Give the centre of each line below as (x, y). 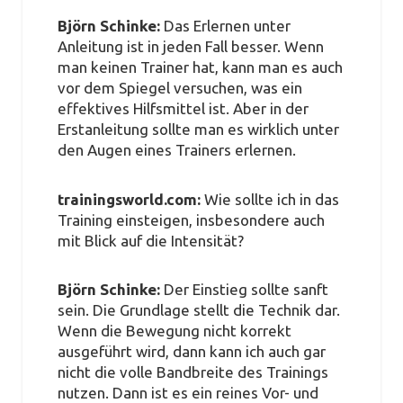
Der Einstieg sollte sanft (246, 290)
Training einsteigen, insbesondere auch (191, 219)
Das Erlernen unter (227, 26)
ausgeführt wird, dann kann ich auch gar (191, 352)
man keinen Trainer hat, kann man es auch (200, 67)
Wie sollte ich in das (271, 199)
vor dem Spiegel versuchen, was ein (179, 88)
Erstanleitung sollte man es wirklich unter (198, 130)
